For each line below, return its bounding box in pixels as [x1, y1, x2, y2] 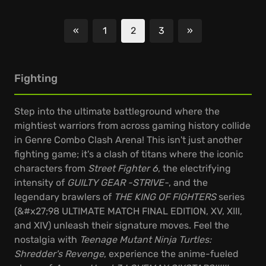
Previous [75, 31, 115, 43]
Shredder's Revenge [14, 248, 104, 259]
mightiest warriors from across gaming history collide [14, 120, 251, 131]
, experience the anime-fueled [104, 248, 239, 259]
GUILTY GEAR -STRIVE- [67, 177, 169, 188]
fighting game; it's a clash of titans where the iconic [14, 148, 243, 160]
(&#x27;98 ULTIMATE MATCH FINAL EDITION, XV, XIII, [14, 205, 242, 217]
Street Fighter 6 [88, 163, 158, 174]
